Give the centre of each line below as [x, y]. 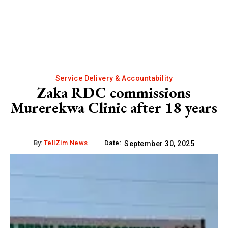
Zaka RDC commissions [114, 92]
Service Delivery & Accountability [114, 78]
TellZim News [66, 142]
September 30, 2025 [160, 143]
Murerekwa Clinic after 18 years [114, 107]
